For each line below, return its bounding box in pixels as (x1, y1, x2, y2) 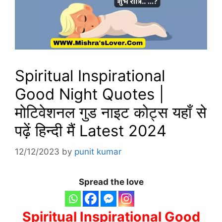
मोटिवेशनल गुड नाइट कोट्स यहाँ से (15, 103, 207, 122)
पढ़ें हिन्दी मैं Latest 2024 (15, 121, 166, 140)
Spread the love (78, 176, 144, 187)
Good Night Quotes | (15, 85, 164, 104)
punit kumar (74, 146, 121, 157)
